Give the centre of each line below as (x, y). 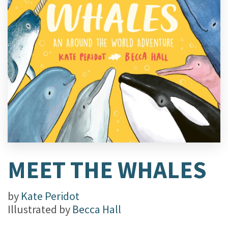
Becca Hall (97, 209)
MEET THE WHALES (107, 170)
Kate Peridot (50, 196)
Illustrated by (40, 209)
